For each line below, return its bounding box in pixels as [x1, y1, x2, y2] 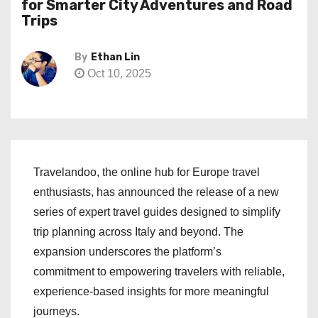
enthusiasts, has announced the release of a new [33, 186, 279, 198]
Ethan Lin [91, 51, 140, 63]
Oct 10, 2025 [84, 67, 151, 79]
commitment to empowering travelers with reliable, [33, 265, 285, 278]
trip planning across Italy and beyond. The [33, 226, 243, 238]
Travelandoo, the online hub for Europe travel [33, 166, 260, 178]
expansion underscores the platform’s [33, 246, 221, 258]
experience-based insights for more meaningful [33, 285, 269, 297]
